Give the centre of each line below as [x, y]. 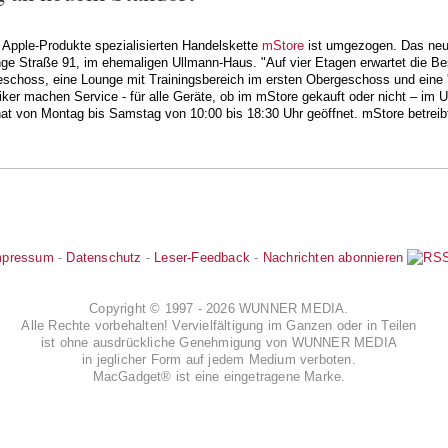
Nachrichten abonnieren [333, 257]
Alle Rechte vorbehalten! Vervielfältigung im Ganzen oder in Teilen [219, 325]
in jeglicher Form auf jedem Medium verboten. [219, 359]
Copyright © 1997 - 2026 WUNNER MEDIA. [219, 308]
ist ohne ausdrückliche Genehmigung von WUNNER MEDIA [219, 342]
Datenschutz [104, 257]
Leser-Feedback [202, 257]
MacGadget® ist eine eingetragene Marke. [219, 376]
